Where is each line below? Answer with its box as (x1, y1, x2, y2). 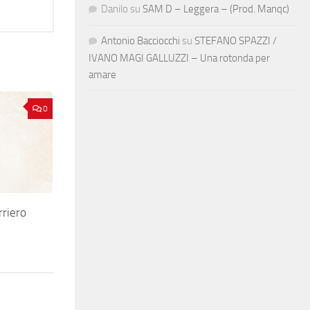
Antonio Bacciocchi (101, 34, 180, 47)
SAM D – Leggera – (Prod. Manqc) (143, 2, 289, 15)
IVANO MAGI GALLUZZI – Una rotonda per (89, 51, 270, 64)
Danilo (101, 2, 128, 15)
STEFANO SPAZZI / (194, 34, 277, 47)
